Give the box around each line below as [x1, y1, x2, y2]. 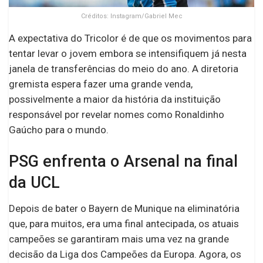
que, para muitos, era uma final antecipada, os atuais [9, 218, 239, 230]
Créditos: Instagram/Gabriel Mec [80, 12, 183, 21]
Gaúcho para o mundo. [9, 124, 109, 136]
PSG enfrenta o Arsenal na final [9, 151, 238, 171]
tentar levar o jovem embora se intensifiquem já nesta [9, 48, 247, 60]
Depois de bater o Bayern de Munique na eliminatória [9, 203, 240, 215]
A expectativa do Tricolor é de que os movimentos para [9, 32, 252, 45]
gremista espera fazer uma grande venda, [9, 78, 193, 90]
